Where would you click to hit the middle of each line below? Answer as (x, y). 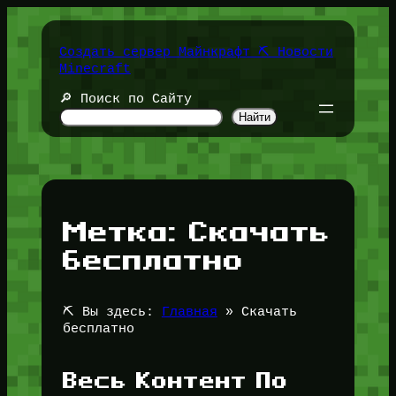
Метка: (126, 231)
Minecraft (95, 69)
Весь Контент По (175, 381)
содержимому (50, 48)
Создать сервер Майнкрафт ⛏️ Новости (196, 52)
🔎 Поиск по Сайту (125, 99)
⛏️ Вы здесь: (108, 312)
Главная (189, 312)
